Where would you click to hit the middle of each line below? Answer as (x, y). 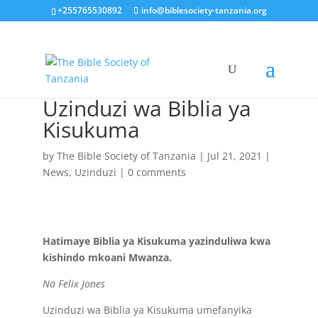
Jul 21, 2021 (234, 156)
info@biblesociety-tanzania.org (204, 10)
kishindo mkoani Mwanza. (107, 257)
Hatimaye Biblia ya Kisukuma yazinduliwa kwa (156, 241)
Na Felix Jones (73, 284)
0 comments (157, 172)
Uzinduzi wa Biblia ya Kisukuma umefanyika (147, 310)
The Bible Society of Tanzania (126, 156)
